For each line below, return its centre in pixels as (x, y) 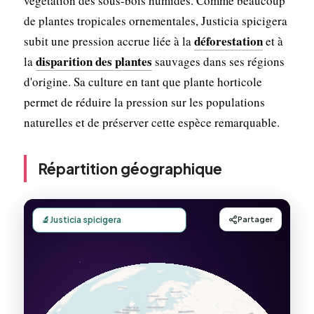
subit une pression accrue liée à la (109, 41)
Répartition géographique (130, 168)
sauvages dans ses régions (218, 61)
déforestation (228, 41)
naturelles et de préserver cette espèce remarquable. (151, 122)
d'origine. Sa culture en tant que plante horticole (143, 81)
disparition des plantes (94, 61)
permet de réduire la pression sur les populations (144, 102)
